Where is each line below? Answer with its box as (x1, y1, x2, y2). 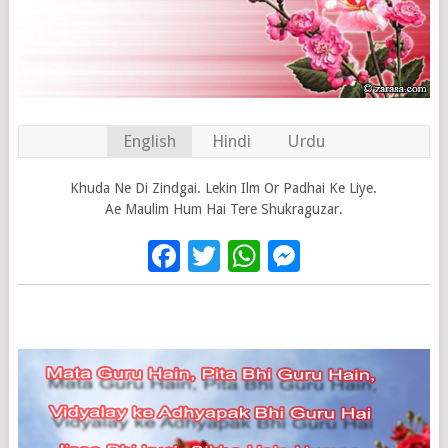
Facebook (179, 237, 319, 276)
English (122, 131, 176, 152)
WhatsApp (259, 237, 407, 276)
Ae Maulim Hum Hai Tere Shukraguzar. (104, 201, 343, 218)
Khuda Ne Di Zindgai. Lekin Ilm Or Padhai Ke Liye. (70, 180, 378, 197)
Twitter (219, 237, 324, 276)
